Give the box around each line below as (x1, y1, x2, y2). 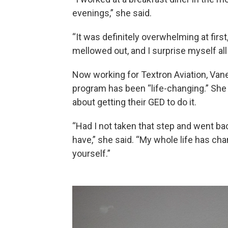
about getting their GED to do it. (72, 97, 196, 108)
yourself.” (72, 148, 110, 159)
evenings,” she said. (72, 8, 152, 19)
